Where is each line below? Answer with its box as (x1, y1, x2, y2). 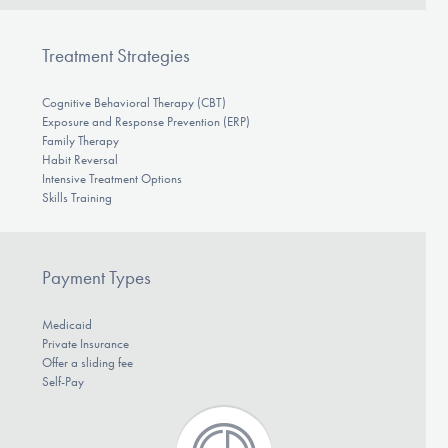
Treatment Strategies (41, 43, 190, 67)
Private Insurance (41, 336, 129, 352)
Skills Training (41, 189, 112, 205)
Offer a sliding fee (41, 355, 133, 371)
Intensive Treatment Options (41, 170, 182, 186)
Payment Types (41, 266, 151, 290)
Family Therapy (41, 132, 119, 148)
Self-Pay (41, 374, 84, 390)
